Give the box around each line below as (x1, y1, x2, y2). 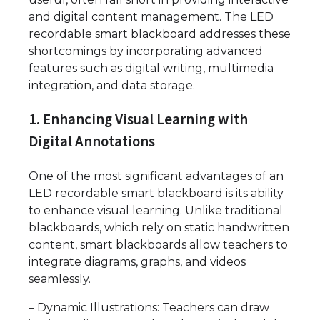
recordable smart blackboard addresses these (29, 26, 291, 41)
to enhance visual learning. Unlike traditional (29, 204, 283, 218)
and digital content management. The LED (29, 9, 274, 24)
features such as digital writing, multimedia (29, 61, 274, 75)
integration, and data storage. (29, 78, 195, 92)
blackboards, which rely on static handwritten (29, 221, 289, 235)
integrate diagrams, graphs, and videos (29, 255, 246, 269)
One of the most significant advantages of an (29, 169, 284, 184)
